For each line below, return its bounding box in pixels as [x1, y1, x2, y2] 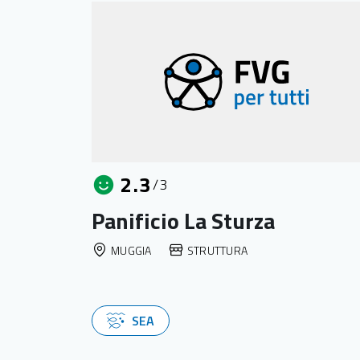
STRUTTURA [186, 241, 248, 259]
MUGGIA [111, 241, 152, 259]
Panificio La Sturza [92, 203, 275, 238]
